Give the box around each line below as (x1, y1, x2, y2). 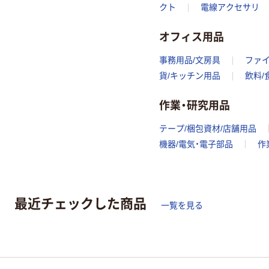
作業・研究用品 (159, 96, 230, 112)
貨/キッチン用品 (159, 71, 220, 81)
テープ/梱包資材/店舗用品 (159, 124, 256, 134)
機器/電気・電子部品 (159, 139, 233, 150)
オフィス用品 (159, 28, 224, 44)
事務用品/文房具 (159, 55, 220, 65)
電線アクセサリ (201, 2, 259, 13)
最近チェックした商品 (14, 193, 147, 213)
